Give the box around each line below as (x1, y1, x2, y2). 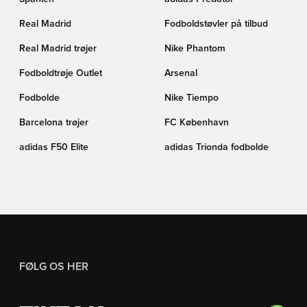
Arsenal (164, 69, 197, 78)
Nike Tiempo (164, 93, 219, 103)
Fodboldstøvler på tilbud (164, 19, 268, 29)
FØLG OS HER (19, 261, 88, 272)
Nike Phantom (164, 44, 225, 53)
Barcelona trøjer (19, 118, 88, 127)
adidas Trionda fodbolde (164, 143, 269, 152)
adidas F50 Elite (19, 143, 88, 152)
